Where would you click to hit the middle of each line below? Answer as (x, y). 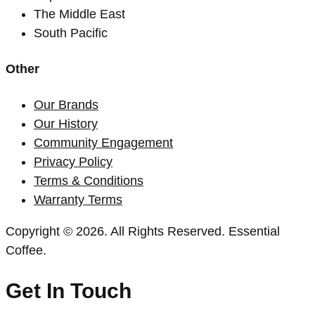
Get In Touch (69, 291)
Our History (66, 124)
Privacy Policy (73, 162)
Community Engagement (103, 143)
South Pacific (71, 33)
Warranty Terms (78, 200)
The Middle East (79, 14)
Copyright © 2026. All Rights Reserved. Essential (143, 231)
